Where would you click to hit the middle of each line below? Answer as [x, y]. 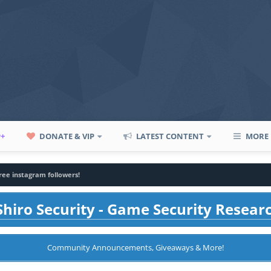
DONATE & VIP [66, 136]
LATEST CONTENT [169, 136]
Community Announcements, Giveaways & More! [135, 247]
